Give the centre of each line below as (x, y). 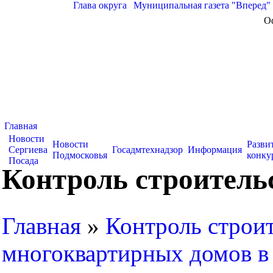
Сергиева (28, 150)
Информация (215, 150)
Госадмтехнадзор (147, 150)
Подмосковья (80, 155)
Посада (23, 161)
